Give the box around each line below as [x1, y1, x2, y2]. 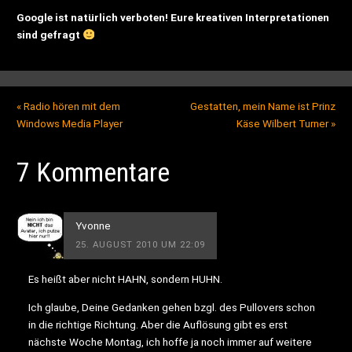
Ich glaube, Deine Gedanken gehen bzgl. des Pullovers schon [27, 300, 315, 313]
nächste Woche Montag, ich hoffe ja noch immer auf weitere [27, 335, 312, 348]
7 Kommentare [16, 156, 170, 188]
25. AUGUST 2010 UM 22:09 [75, 238, 206, 250]
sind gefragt [16, 27, 83, 41]
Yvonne [75, 218, 112, 232]
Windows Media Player [16, 117, 123, 130]
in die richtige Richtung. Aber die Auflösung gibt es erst [27, 317, 288, 331]
